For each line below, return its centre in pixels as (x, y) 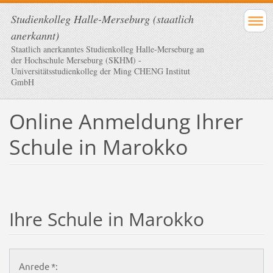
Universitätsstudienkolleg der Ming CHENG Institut (101, 71)
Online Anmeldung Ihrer (126, 121)
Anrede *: (38, 266)
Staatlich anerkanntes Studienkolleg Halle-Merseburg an (108, 49)
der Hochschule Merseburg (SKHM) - (76, 60)
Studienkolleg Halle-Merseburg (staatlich (102, 19)
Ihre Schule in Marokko (106, 219)
